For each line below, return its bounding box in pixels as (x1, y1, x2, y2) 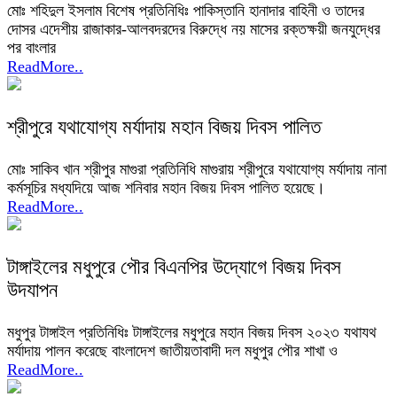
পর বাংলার (7, 39, 56, 58)
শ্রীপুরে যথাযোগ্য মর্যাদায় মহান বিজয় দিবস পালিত (7, 116, 321, 139)
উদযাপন (7, 279, 58, 302)
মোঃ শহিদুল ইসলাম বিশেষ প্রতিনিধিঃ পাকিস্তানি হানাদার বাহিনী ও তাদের (7, 2, 364, 20)
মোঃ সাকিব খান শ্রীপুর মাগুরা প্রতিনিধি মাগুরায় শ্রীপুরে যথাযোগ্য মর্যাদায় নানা (7, 160, 386, 179)
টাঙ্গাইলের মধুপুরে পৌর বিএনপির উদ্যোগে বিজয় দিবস (7, 256, 341, 279)
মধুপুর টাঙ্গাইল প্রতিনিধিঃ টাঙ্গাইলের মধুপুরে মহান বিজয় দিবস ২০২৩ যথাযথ (7, 323, 377, 342)
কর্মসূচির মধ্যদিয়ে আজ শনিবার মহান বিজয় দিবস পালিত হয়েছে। (7, 179, 325, 198)
